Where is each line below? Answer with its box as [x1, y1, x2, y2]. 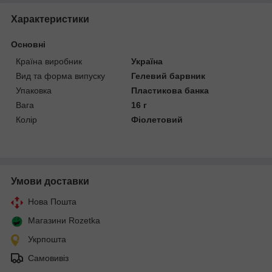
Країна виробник [16, 56, 82, 66]
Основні [11, 39, 46, 49]
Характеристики [11, 13, 89, 24]
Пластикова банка [131, 85, 209, 95]
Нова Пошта [28, 196, 76, 206]
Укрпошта [28, 234, 66, 244]
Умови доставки [11, 175, 89, 186]
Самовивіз [28, 253, 69, 263]
